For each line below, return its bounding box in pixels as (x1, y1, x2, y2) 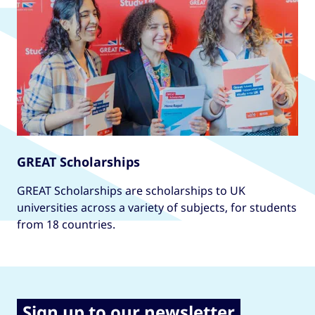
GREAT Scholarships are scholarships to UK (17, 183, 245, 199)
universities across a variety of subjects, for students (17, 200, 297, 216)
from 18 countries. (17, 217, 115, 233)
